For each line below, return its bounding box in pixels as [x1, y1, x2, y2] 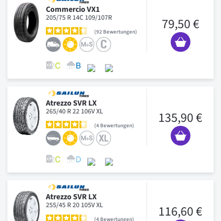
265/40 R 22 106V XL [46, 106, 103, 116]
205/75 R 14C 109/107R [46, 12, 112, 23]
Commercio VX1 [46, 3, 100, 15]
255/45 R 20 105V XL [46, 200, 103, 210]
